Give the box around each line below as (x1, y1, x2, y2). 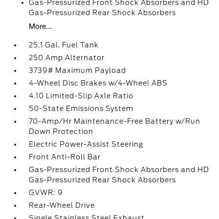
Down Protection (29, 128, 94, 135)
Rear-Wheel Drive (29, 201, 95, 209)
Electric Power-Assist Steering (29, 140, 144, 148)
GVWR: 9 (29, 189, 64, 197)
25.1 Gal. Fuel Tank (29, 41, 99, 49)
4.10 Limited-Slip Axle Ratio (29, 92, 134, 100)
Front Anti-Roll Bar (29, 153, 101, 161)
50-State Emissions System (29, 105, 134, 112)
